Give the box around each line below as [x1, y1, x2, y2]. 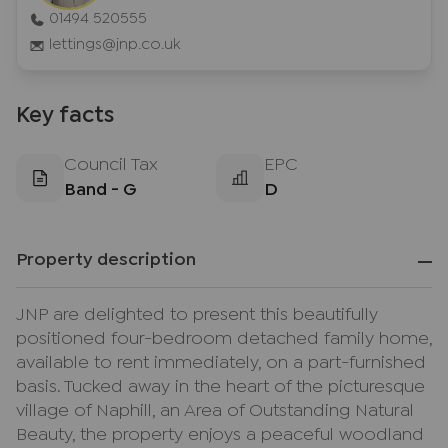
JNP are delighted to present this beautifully [16, 308, 378, 323]
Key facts [16, 107, 114, 125]
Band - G [64, 183, 137, 198]
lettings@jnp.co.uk [48, 38, 180, 51]
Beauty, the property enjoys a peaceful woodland [16, 428, 424, 443]
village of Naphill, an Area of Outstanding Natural [16, 404, 414, 419]
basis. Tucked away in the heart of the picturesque [16, 380, 425, 395]
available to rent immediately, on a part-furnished [16, 356, 426, 371]
